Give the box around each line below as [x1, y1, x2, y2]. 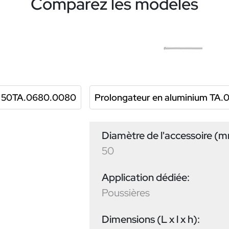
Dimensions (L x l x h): [102, 213, 200, 226]
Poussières [102, 186, 150, 200]
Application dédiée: [102, 171, 190, 185]
